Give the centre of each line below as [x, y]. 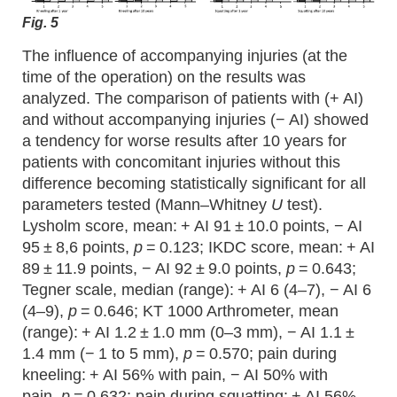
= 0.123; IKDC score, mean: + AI [259, 248]
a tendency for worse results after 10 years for [184, 141]
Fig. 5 [40, 23]
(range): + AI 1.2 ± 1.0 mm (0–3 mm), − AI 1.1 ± [190, 333]
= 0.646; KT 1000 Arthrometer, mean [208, 311]
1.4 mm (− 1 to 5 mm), [103, 354]
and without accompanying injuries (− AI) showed [195, 120]
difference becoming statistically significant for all [194, 184]
